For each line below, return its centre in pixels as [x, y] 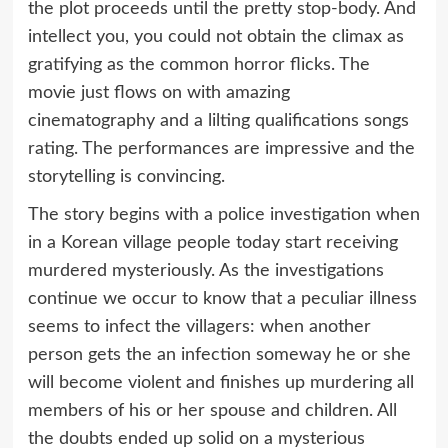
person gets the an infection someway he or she [219, 354]
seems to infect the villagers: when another [199, 326]
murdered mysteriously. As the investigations [205, 270]
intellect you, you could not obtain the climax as [215, 36]
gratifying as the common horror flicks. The [198, 64]
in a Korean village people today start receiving [212, 242]
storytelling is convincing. [126, 176]
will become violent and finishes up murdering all [220, 382]
